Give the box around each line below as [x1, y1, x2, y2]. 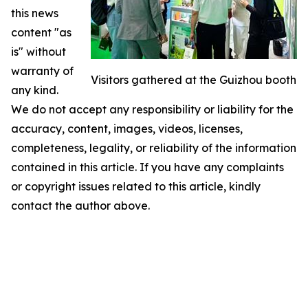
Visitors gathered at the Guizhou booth [91, 73, 296, 87]
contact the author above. [11, 199, 150, 212]
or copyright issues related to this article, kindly [11, 179, 261, 193]
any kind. [11, 83, 58, 97]
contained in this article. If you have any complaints [11, 160, 284, 174]
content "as [11, 25, 71, 39]
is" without [11, 45, 66, 58]
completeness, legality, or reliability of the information [11, 141, 296, 155]
